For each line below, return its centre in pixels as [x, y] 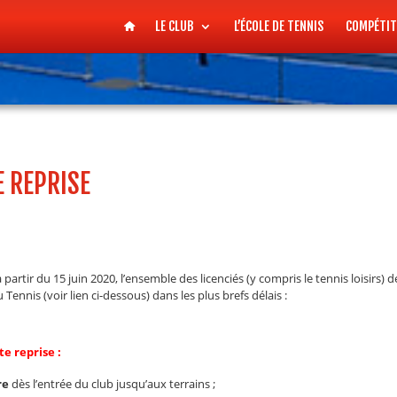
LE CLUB [175, 26]
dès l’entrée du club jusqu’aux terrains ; [112, 384]
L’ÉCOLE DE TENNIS [279, 26]
